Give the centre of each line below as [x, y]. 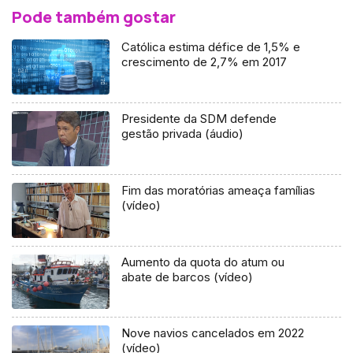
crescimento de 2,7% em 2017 [204, 61]
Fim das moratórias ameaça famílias [219, 190]
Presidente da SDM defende [199, 118]
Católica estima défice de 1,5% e [211, 46]
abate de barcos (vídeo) [188, 277]
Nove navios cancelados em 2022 [213, 333]
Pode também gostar [94, 17]
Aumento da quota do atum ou [203, 262]
